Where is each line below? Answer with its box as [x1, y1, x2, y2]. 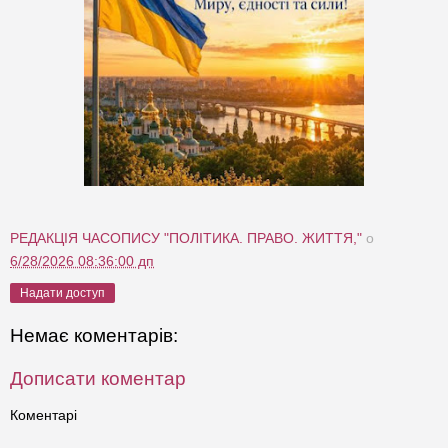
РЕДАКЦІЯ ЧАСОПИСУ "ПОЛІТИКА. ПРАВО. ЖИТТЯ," [10, 229, 362, 246]
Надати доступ [20, 285, 105, 300]
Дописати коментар [10, 368, 186, 390]
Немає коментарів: [10, 324, 178, 346]
